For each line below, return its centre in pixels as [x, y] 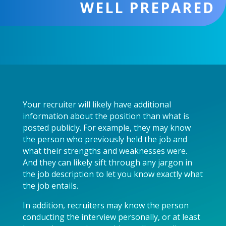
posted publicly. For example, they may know [106, 128]
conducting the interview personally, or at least [111, 217]
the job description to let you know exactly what [112, 174]
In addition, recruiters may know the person [105, 205]
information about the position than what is [106, 116]
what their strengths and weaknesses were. [105, 151]
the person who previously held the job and [105, 139]
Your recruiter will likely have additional [97, 104]
